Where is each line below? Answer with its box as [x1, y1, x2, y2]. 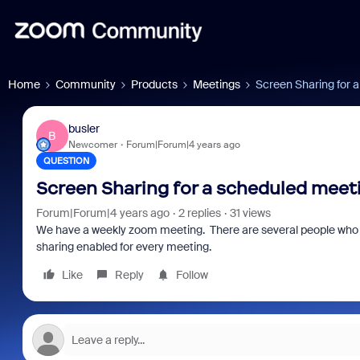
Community [55, 77, 116, 92]
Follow [175, 268, 208, 282]
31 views [229, 206, 271, 220]
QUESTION [43, 155, 89, 166]
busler [67, 121, 100, 136]
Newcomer [67, 137, 117, 151]
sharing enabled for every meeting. [35, 239, 216, 254]
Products [131, 77, 178, 92]
